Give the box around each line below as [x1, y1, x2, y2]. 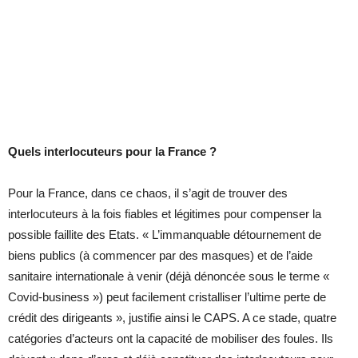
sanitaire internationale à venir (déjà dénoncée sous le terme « [8, 269, 329, 284]
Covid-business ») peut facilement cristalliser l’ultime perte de [8, 290, 326, 304]
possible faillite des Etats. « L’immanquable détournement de [8, 228, 321, 242]
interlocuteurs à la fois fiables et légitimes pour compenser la [8, 207, 321, 221]
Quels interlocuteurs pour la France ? [8, 145, 217, 159]
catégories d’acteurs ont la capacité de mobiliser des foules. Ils [8, 332, 333, 346]
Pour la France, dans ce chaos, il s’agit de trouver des [8, 186, 288, 201]
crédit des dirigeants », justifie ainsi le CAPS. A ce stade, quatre [8, 311, 336, 325]
